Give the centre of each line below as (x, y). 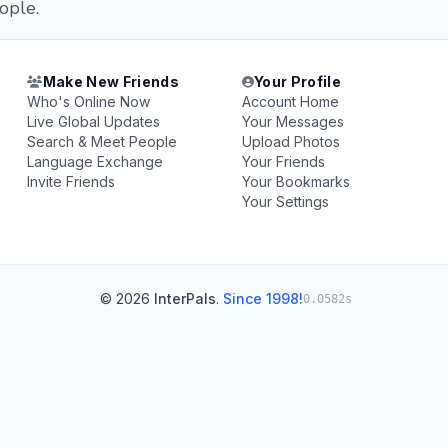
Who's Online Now (89, 101)
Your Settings (285, 201)
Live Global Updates (94, 121)
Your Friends (283, 161)
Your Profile (297, 81)
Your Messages (292, 121)
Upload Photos (290, 141)
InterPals (185, 298)
